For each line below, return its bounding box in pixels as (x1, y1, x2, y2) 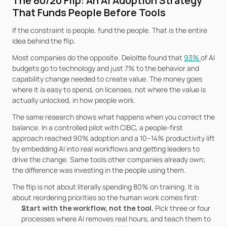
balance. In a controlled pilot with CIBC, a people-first (12, 123, 183, 132)
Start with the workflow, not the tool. (21, 203, 155, 213)
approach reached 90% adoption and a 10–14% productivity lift (12, 133, 215, 143)
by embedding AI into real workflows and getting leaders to (12, 144, 200, 154)
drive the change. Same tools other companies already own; (12, 155, 205, 164)
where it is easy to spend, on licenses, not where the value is (12, 85, 206, 94)
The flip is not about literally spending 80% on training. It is (12, 182, 199, 192)
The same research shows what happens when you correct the (12, 112, 215, 122)
